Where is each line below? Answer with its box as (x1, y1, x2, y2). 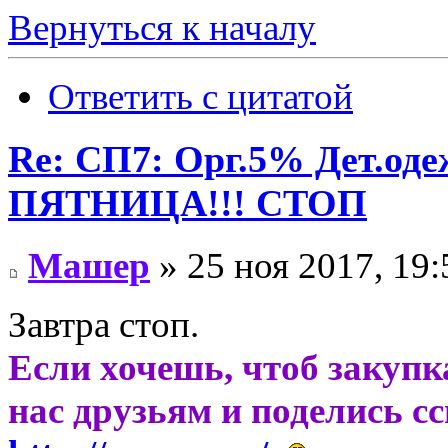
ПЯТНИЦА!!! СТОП (8, 182, 367, 225)
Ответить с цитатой (48, 76, 353, 118)
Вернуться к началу (8, 7, 316, 49)
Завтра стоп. (8, 303, 199, 345)
